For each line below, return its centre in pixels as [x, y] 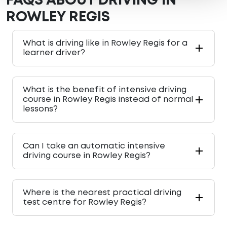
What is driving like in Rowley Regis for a [105, 44]
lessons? [40, 109]
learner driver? [54, 53]
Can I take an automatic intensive [94, 146]
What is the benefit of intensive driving [105, 90]
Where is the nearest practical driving [102, 193]
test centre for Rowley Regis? [85, 203]
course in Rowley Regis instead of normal [108, 100]
